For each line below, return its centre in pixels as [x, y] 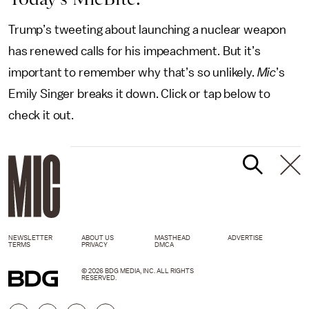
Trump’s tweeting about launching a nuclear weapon [148, 30]
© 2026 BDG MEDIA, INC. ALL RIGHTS [138, 271]
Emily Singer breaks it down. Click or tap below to [139, 94]
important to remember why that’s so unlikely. [133, 72]
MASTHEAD [172, 238]
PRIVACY [94, 245]
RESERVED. [99, 278]
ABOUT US [98, 238]
